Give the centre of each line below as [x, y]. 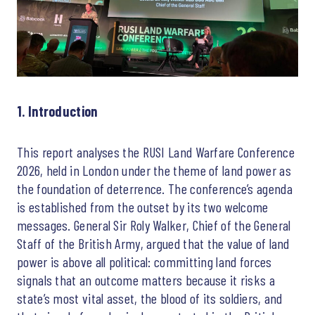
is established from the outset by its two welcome [143, 206]
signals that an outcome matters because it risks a [146, 279]
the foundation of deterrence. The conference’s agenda [155, 188]
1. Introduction [57, 111]
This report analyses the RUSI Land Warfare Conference [156, 152]
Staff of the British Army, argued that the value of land [153, 243]
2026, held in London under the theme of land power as [154, 170]
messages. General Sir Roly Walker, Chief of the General [154, 225]
